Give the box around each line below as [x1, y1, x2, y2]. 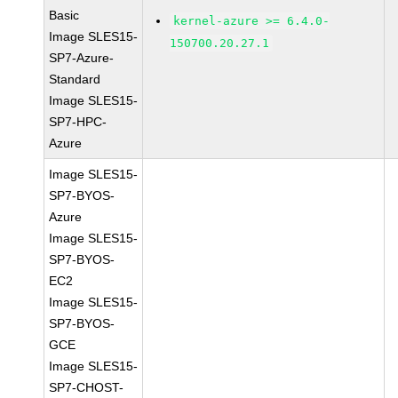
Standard [49, 72, 101, 86]
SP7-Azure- [49, 51, 115, 65]
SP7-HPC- [49, 115, 107, 129]
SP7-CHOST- [49, 380, 124, 394]
